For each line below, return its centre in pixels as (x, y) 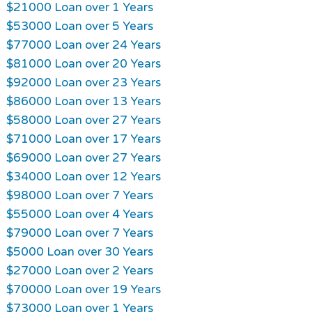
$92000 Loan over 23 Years (83, 82)
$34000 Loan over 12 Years (83, 176)
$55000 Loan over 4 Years (79, 214)
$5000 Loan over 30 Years (79, 251)
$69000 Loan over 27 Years (83, 157)
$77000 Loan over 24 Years (83, 45)
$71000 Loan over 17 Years (83, 139)
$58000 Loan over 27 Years (83, 120)
